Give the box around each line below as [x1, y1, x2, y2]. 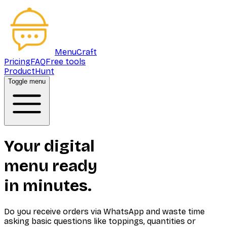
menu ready [4, 156, 97, 176]
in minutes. [4, 176, 92, 196]
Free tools [46, 57, 86, 66]
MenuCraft [55, 47, 97, 57]
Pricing [4, 57, 30, 66]
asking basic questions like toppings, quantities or [4, 216, 196, 226]
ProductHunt [4, 66, 54, 76]
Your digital [4, 136, 95, 157]
